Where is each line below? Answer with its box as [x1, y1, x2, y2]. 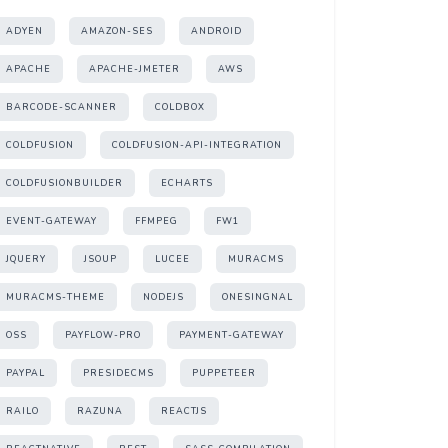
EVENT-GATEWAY [6, 215, 97, 227]
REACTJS [161, 405, 207, 417]
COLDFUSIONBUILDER [6, 177, 123, 189]
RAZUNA [77, 405, 123, 417]
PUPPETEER [192, 367, 256, 379]
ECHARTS [161, 177, 213, 189]
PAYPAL [6, 367, 45, 379]
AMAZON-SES [81, 25, 153, 37]
